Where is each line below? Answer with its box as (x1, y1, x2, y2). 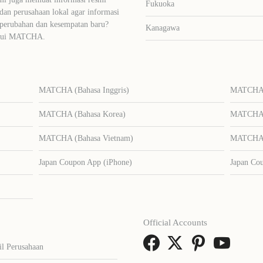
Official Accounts (143, 217, 207, 227)
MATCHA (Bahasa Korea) (38, 109, 126, 119)
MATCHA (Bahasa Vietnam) (38, 133, 133, 143)
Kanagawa (146, 23, 180, 32)
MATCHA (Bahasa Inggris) (38, 85, 129, 95)
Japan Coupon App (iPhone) (38, 157, 132, 167)
